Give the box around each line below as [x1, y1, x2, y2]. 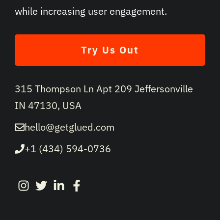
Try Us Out [81, 43, 139, 57]
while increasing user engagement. [15, 4, 167, 18]
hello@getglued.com [25, 120, 114, 134]
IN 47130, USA [15, 99, 82, 112]
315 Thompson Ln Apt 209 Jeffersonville [15, 82, 193, 96]
